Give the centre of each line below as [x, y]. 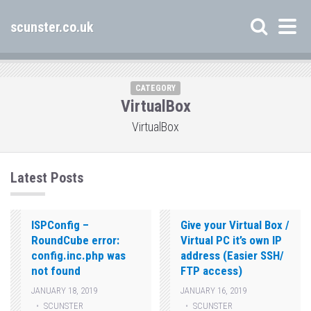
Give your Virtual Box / [235, 225]
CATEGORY [155, 88]
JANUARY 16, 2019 [214, 291]
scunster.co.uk [52, 27]
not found [56, 271]
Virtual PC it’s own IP [232, 240]
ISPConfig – [60, 225]
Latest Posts [47, 178]
